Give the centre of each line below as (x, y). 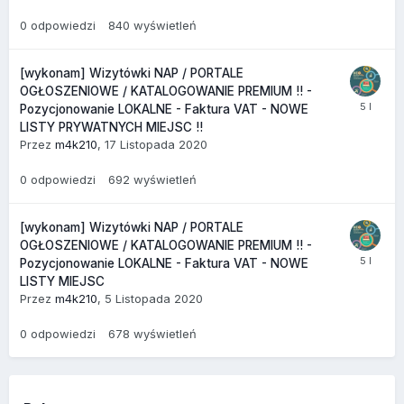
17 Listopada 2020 (156, 145)
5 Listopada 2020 (154, 299)
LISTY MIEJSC (62, 282)
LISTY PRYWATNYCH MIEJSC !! (111, 128)
